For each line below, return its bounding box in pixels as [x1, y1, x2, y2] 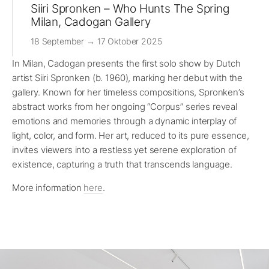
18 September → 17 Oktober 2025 [31, 36, 162, 47]
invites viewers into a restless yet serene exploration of [12, 144, 237, 156]
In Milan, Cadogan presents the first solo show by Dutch [12, 58, 241, 70]
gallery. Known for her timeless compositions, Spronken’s [12, 86, 244, 98]
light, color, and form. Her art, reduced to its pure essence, [12, 130, 249, 142]
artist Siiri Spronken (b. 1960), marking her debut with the [12, 72, 243, 84]
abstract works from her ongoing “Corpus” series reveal [12, 101, 237, 113]
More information [12, 182, 84, 194]
